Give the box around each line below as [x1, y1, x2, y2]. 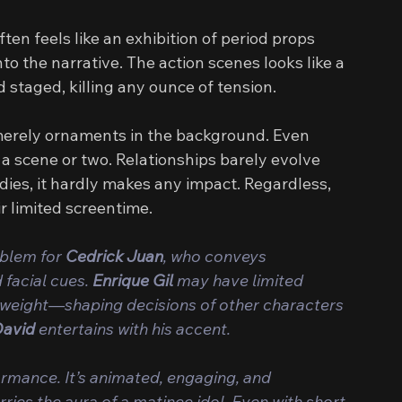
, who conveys [163, 246, 270, 267]
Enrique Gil [92, 270, 177, 291]
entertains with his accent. [35, 319, 231, 339]
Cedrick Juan [66, 246, 163, 267]
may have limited [177, 270, 307, 291]
